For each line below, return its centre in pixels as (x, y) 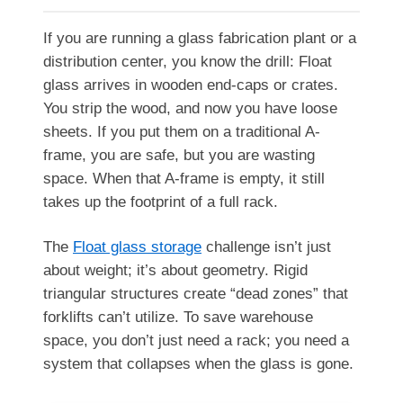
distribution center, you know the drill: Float (188, 61)
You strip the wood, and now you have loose (190, 108)
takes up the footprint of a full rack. (161, 201)
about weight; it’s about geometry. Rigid (175, 270)
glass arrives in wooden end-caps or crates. (191, 85)
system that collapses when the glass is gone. (198, 363)
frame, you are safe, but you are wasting (179, 155)
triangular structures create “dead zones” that (196, 293)
